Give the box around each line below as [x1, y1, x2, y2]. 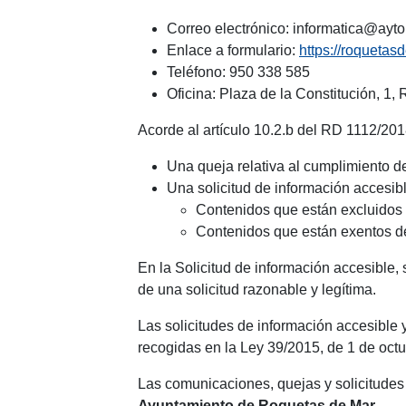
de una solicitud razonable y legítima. [138, 282, 376, 297]
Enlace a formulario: [167, 43, 299, 58]
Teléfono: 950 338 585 [167, 64, 310, 80]
